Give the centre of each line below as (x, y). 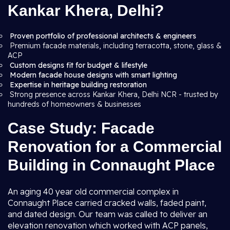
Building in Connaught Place (111, 165)
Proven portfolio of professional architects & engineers (103, 36)
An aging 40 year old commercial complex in (93, 191)
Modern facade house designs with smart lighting (93, 75)
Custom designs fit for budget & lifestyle (79, 65)
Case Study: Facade (81, 128)
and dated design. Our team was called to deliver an (108, 214)
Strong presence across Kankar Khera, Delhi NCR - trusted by (113, 94)
